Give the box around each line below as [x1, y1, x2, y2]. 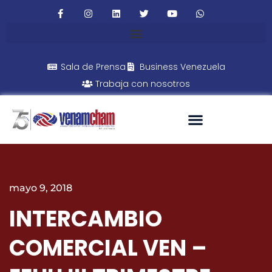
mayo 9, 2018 [9, 182, 72, 194]
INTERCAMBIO [9, 203, 162, 234]
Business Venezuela [139, 61, 225, 73]
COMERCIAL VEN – [9, 233, 207, 263]
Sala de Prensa [61, 61, 126, 73]
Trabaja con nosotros [95, 78, 191, 90]
